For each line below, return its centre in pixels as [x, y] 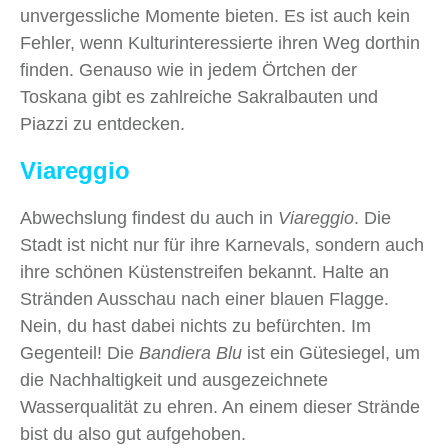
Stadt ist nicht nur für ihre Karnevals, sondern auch [222, 244]
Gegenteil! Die [79, 352]
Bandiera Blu [193, 352]
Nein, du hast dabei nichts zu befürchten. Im [195, 325]
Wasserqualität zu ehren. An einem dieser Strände [220, 406]
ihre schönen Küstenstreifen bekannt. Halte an [204, 271]
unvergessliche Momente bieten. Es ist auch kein [215, 15]
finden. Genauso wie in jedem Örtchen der [188, 69]
